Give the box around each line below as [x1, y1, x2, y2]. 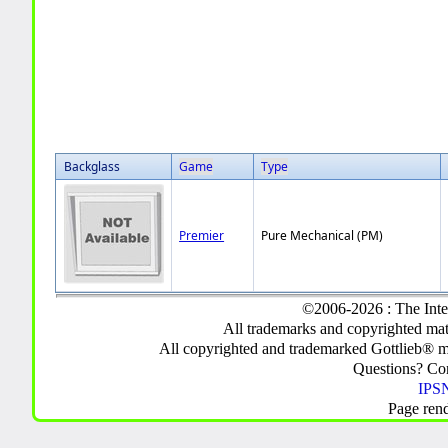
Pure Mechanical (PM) [261, 226, 384, 244]
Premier [179, 226, 225, 244]
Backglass [64, 157, 121, 175]
